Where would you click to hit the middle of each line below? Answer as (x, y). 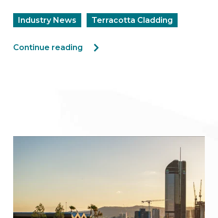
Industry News (47, 20)
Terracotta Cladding (132, 20)
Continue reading (48, 47)
